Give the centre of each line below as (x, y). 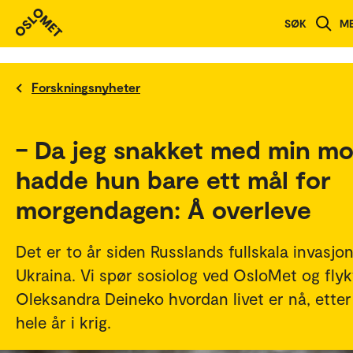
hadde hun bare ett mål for (173, 179)
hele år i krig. (63, 322)
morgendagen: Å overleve (163, 209)
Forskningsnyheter (86, 87)
